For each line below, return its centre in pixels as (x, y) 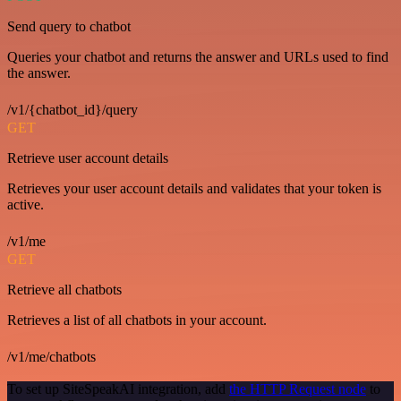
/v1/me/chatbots (51, 357)
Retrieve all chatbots (64, 290)
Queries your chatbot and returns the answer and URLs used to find (198, 57)
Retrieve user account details (88, 158)
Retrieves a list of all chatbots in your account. (137, 320)
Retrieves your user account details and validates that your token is (194, 188)
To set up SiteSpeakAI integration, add (118, 389)
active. (26, 205)
